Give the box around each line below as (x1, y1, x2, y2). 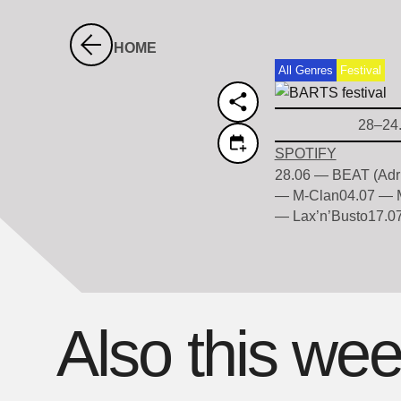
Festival (339, 64, 381, 77)
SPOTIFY (274, 146, 337, 161)
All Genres (277, 64, 333, 77)
